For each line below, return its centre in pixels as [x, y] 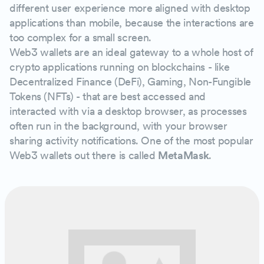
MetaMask [184, 155]
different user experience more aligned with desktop [130, 8]
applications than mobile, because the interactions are [132, 23]
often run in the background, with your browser [118, 126]
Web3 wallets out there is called [84, 155]
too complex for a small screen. [80, 37]
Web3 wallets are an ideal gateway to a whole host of [131, 52]
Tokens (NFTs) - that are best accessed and [108, 96]
